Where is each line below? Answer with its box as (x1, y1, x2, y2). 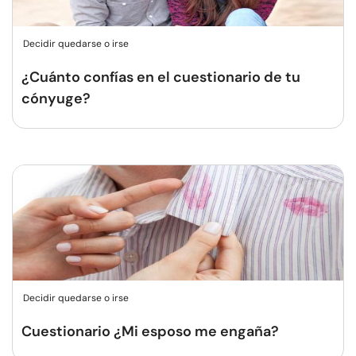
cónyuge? (21, 89, 91, 108)
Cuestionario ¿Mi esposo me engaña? (21, 322, 279, 341)
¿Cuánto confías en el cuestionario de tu (21, 68, 300, 87)
